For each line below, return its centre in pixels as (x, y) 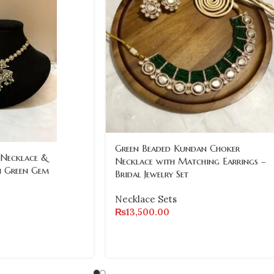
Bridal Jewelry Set (152, 174)
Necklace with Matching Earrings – (191, 161)
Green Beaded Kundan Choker (177, 148)
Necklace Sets (146, 199)
